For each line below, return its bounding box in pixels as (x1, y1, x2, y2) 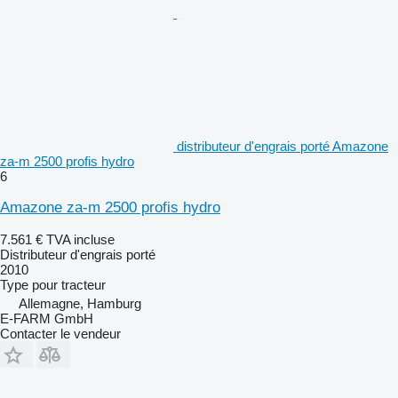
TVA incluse (46, 231, 115, 247)
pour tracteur (32, 276, 106, 292)
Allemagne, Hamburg (19, 295, 141, 311)
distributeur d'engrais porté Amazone (177, 138, 388, 154)
